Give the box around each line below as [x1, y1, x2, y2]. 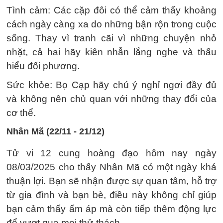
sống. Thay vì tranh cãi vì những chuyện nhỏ [6, 33, 217, 43]
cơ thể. [6, 108, 36, 118]
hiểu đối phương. [6, 61, 80, 71]
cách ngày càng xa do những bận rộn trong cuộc [6, 19, 217, 29]
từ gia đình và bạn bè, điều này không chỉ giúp [6, 190, 217, 200]
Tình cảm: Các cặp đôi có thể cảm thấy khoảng [6, 5, 217, 15]
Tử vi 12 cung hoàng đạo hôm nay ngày [6, 148, 217, 158]
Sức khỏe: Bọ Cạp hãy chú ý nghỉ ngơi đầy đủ [6, 80, 217, 90]
